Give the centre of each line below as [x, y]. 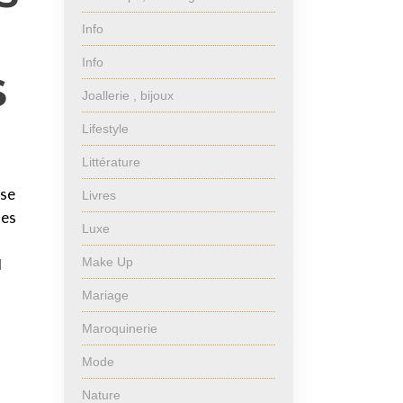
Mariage [105, 295]
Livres [99, 195]
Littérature [111, 162]
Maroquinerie [120, 328]
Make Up [107, 262]
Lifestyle [105, 129]
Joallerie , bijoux [128, 95]
